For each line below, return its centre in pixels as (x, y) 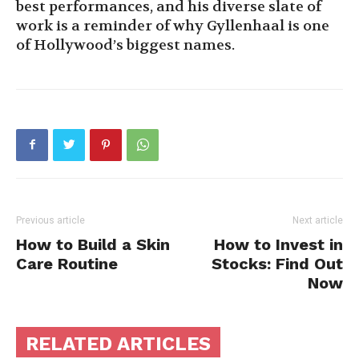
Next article (318, 220)
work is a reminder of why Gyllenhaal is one (173, 26)
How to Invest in (278, 244)
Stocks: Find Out (277, 263)
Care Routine (67, 263)
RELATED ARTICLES (118, 343)
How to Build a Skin (93, 244)
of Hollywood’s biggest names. (125, 45)
